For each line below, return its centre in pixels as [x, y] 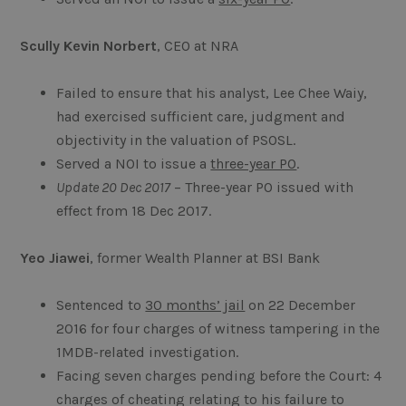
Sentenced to [101, 305]
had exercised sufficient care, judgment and [201, 117]
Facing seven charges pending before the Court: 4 [219, 376]
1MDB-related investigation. [148, 353]
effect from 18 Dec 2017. [134, 211]
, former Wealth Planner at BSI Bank [205, 258]
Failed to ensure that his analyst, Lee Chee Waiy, [212, 93]
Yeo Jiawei [55, 258]
